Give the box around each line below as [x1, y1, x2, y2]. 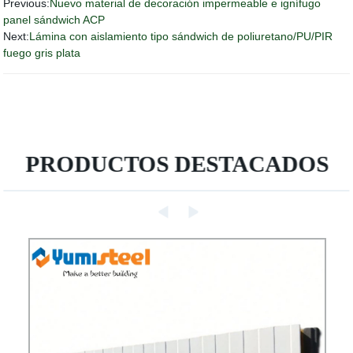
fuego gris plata [3, 46, 81, 60]
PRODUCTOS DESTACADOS [24, 151, 329, 177]
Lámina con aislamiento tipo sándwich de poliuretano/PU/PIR [29, 30, 333, 43]
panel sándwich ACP [3, 13, 106, 27]
